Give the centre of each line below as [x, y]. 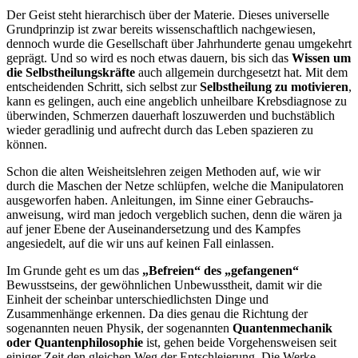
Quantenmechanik [282, 328]
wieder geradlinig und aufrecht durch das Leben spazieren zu [160, 129]
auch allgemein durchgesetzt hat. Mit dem [241, 72]
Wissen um [321, 58]
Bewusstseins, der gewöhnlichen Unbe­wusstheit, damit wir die [164, 284]
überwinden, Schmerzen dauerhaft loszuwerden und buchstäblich [171, 115]
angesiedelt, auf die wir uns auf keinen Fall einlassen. [140, 243]
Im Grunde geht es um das [74, 270]
